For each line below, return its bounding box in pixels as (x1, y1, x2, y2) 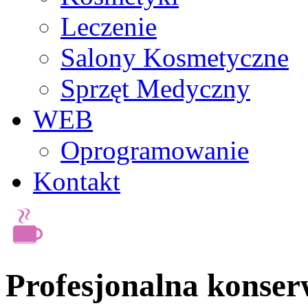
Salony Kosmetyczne (60, 43, 289, 72)
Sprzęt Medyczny (60, 74, 250, 103)
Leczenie (60, 12, 157, 41)
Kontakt (33, 166, 120, 196)
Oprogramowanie (60, 135, 249, 165)
